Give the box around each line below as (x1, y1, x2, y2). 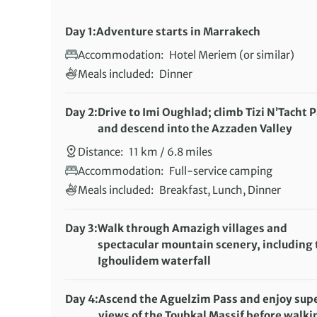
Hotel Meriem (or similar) (169, 48, 294, 62)
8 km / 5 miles (129, 270, 199, 284)
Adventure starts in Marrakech (96, 25, 260, 39)
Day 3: (65, 221, 98, 236)
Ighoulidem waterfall (98, 254, 211, 268)
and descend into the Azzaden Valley (98, 122, 292, 136)
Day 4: (65, 292, 98, 306)
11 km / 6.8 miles (129, 145, 212, 159)
